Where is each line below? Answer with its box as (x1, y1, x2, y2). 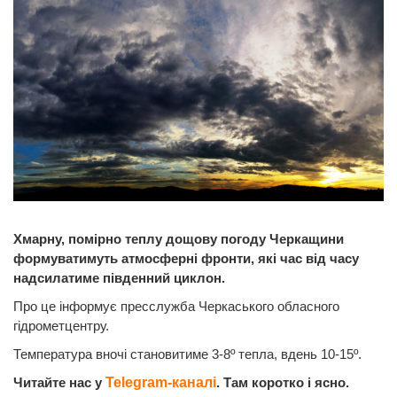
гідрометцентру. (13, 317, 109, 333)
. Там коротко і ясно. (216, 374, 349, 390)
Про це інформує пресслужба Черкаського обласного (13, 298, 339, 314)
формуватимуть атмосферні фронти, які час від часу (13, 250, 359, 266)
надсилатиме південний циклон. (13, 269, 225, 285)
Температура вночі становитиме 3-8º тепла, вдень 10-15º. (13, 346, 362, 362)
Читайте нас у (13, 374, 105, 390)
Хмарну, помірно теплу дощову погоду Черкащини (13, 230, 344, 246)
